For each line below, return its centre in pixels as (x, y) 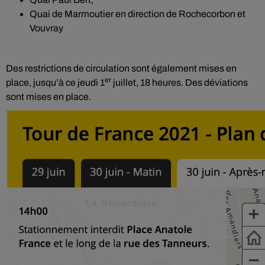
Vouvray (46, 28)
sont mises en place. (49, 97)
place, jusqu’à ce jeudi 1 (55, 83)
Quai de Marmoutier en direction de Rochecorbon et (138, 14)
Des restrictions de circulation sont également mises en (121, 68)
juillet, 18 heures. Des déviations (180, 83)
